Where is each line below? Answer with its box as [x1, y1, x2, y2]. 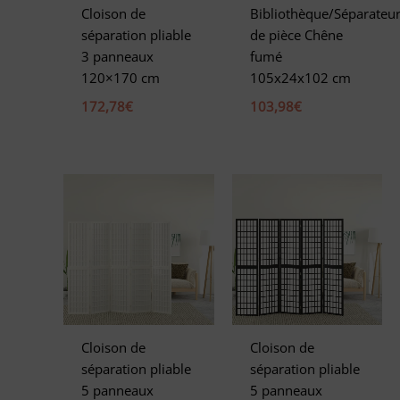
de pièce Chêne [249, 25, 343, 44]
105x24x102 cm [249, 68, 351, 87]
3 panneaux [81, 46, 154, 65]
